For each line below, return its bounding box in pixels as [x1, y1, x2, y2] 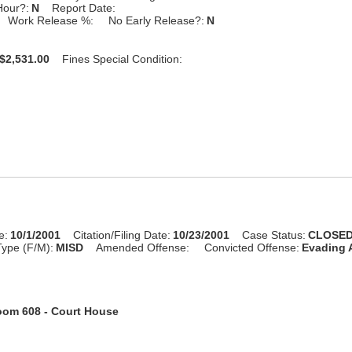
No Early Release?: [108, 13, 205, 27]
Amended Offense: [96, 240, 190, 254]
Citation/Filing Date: [73, 228, 171, 241]
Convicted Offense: [204, 240, 300, 254]
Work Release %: [8, 13, 94, 27]
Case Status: [242, 228, 306, 241]
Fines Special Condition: [62, 52, 183, 65]
